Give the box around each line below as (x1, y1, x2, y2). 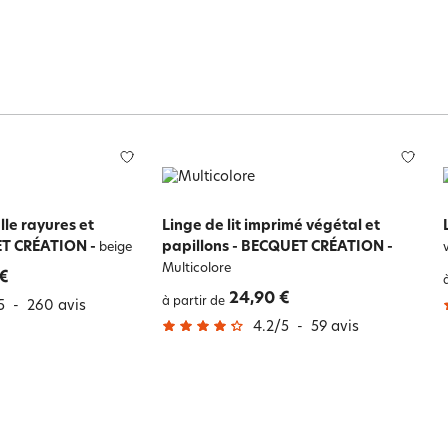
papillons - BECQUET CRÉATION (161, 239, 384, 255)
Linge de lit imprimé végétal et (161, 218, 380, 234)
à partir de (161, 295, 225, 308)
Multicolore (161, 262, 231, 275)
